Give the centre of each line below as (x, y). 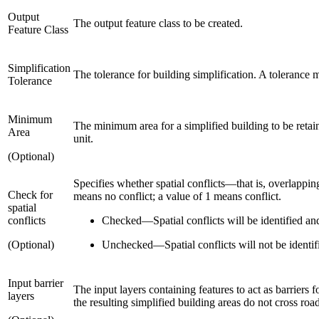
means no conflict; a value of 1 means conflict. (177, 196)
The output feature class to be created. (158, 23)
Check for (30, 194)
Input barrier (36, 283)
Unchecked (127, 244)
